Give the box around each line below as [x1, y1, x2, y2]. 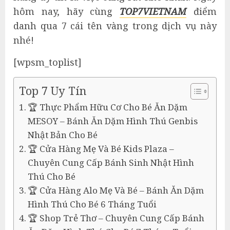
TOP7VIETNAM [120, 5, 187, 17]
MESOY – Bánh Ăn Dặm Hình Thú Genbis [28, 115, 198, 127]
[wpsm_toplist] [13, 56, 82, 68]
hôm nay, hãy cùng [13, 5, 120, 17]
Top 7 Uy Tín [19, 83, 86, 99]
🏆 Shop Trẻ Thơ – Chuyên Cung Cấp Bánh [28, 212, 205, 224]
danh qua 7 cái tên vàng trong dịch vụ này [13, 20, 217, 32]
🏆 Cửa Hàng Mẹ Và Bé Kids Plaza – [28, 143, 175, 155]
